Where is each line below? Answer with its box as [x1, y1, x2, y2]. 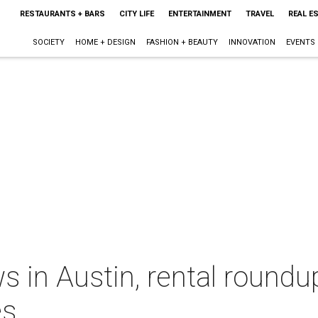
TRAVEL [245, 9, 274, 18]
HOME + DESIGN [75, 38, 136, 47]
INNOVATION [228, 38, 275, 47]
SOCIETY [32, 38, 65, 47]
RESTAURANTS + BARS [19, 9, 105, 18]
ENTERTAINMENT [168, 9, 231, 18]
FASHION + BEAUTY [146, 38, 218, 47]
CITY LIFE [119, 9, 154, 18]
